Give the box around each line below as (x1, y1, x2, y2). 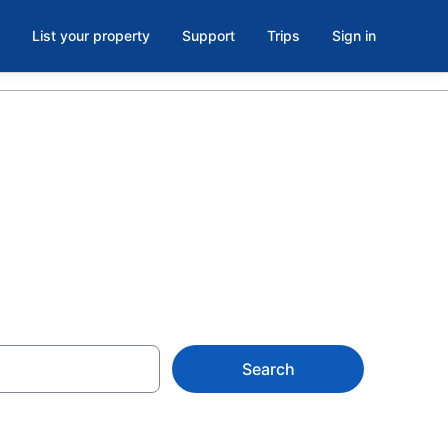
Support (182, 27, 235, 44)
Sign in (332, 27, 376, 44)
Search (241, 359, 295, 379)
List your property (32, 27, 150, 44)
